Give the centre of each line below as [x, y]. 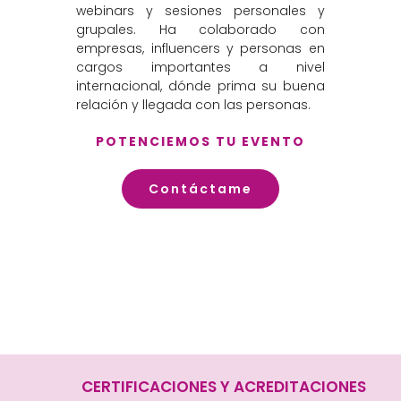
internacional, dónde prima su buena [200, 86]
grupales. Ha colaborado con [200, 30]
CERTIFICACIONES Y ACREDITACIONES [224, 386]
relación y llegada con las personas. [194, 105]
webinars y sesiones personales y [200, 11]
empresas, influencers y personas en [200, 49]
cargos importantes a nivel [200, 68]
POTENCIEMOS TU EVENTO [200, 141]
